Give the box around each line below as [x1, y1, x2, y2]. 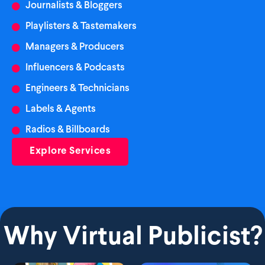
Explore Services [30, 147, 111, 156]
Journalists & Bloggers [25, 1, 122, 11]
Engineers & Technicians [25, 84, 130, 93]
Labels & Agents [25, 105, 96, 114]
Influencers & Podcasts [25, 63, 125, 73]
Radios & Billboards [25, 125, 110, 135]
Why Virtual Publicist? [3, 225, 262, 250]
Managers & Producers [25, 43, 124, 52]
